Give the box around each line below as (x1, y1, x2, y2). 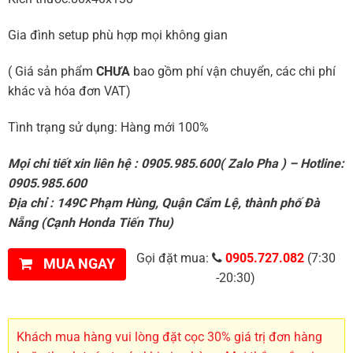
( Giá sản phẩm (7, 63, 96, 79)
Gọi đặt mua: (136, 251, 212, 266)
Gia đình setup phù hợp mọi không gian (7, 28, 228, 43)
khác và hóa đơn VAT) (7, 83, 131, 98)
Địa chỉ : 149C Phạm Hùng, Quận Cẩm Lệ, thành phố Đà (7, 195, 320, 210)
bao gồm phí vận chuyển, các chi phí (129, 63, 336, 79)
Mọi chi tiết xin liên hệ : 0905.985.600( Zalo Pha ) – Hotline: (7, 155, 344, 171)
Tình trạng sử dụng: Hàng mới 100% (7, 119, 209, 135)
